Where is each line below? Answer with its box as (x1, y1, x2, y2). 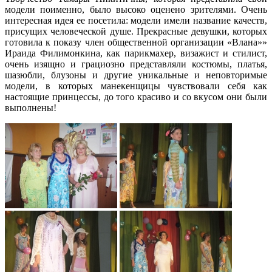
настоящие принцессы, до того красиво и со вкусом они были (5, 91, 267, 102)
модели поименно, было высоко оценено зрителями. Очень (5, 4, 267, 15)
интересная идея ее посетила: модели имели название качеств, (5, 15, 267, 25)
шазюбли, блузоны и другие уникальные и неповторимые (5, 69, 267, 80)
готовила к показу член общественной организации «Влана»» (5, 36, 267, 47)
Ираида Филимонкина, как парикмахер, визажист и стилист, (5, 47, 267, 58)
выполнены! (5, 102, 56, 113)
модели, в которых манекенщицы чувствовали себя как (5, 80, 267, 91)
